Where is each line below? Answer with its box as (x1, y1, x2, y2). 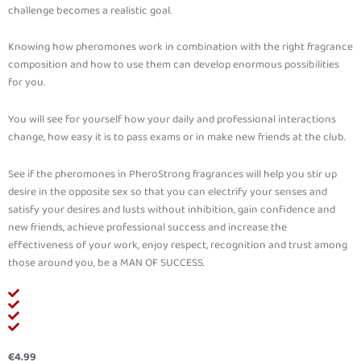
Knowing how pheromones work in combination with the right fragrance (8, 38, 353, 56)
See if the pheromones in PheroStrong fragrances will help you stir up (8, 165, 337, 184)
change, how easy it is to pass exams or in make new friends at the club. (8, 128, 348, 147)
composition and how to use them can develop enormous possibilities (8, 56, 339, 74)
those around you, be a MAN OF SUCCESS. (8, 254, 205, 272)
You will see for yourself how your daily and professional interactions (8, 110, 336, 129)
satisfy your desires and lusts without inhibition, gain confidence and (8, 201, 335, 219)
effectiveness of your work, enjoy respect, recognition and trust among (8, 236, 347, 255)
